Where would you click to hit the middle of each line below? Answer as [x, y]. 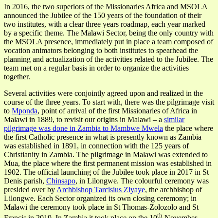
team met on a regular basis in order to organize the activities [96, 68]
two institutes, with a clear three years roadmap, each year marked [105, 24]
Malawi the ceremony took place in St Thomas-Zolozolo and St [101, 207]
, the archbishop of [173, 190]
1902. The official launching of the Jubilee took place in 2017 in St [106, 172]
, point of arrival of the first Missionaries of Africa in [117, 111]
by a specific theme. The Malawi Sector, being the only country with [109, 33]
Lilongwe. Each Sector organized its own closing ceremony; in [100, 199]
